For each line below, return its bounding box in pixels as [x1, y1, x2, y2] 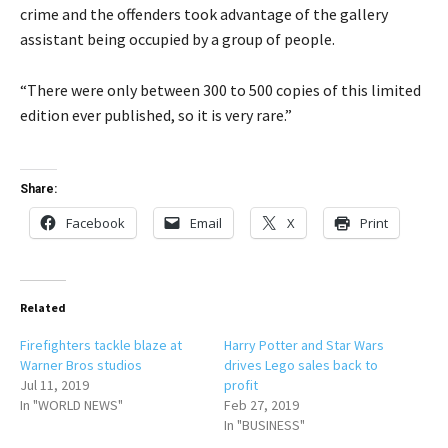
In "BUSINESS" [224, 416, 305, 435]
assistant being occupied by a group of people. [20, 29, 335, 50]
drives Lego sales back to [224, 356, 378, 375]
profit [224, 376, 258, 395]
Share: [20, 182, 57, 197]
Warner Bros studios [20, 356, 142, 375]
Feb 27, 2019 [224, 396, 299, 415]
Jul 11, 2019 [20, 376, 89, 395]
